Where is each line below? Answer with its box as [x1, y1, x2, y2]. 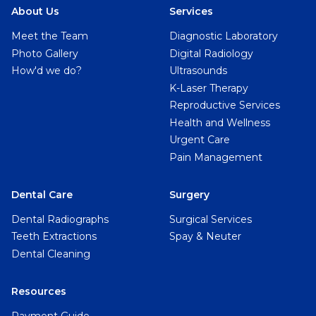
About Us [11, 5, 59, 18]
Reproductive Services [169, 99, 280, 112]
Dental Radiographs [11, 212, 109, 226]
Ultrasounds [169, 64, 227, 78]
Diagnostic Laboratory [169, 30, 278, 43]
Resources [11, 284, 66, 298]
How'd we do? [11, 64, 82, 78]
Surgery [169, 188, 209, 201]
